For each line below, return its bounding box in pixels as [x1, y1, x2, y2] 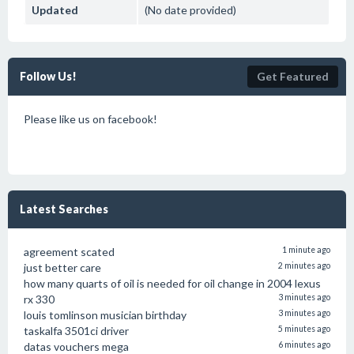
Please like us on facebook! [24, 112, 157, 126]
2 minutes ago [278, 261, 330, 270]
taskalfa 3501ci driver [24, 324, 129, 337]
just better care [24, 261, 101, 274]
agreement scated [24, 245, 115, 258]
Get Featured [257, 70, 329, 83]
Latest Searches [20, 202, 108, 216]
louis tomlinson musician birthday [24, 308, 186, 322]
